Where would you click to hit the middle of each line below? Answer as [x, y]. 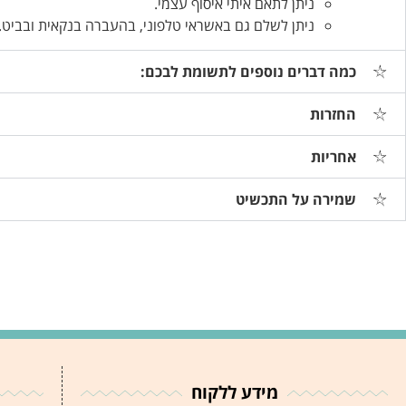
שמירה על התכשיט [296, 200]
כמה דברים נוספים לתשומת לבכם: [248, 72]
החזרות [333, 115]
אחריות [333, 157]
